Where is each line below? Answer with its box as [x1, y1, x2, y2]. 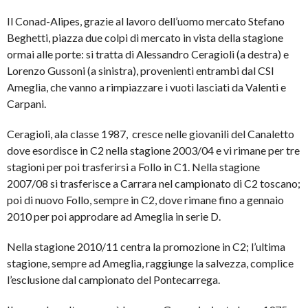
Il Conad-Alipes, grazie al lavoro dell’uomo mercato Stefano [7, 14, 285, 27]
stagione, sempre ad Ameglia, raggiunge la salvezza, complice [7, 256, 294, 269]
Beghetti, [7, 30, 52, 44]
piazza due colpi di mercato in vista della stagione [52, 30, 283, 44]
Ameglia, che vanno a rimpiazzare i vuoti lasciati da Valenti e [7, 80, 286, 93]
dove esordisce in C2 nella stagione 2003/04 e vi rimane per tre [7, 143, 300, 157]
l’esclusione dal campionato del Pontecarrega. [7, 272, 220, 286]
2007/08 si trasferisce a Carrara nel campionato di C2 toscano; [7, 176, 300, 190]
